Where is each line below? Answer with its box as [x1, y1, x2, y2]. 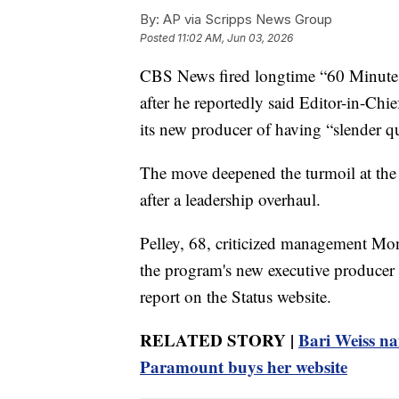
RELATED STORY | [140, 327, 298, 352]
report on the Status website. [140, 284, 331, 307]
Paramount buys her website [140, 354, 347, 379]
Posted [140, 31, 177, 45]
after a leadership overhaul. [140, 187, 321, 210]
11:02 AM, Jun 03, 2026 [177, 31, 293, 45]
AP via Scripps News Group [159, 10, 332, 28]
